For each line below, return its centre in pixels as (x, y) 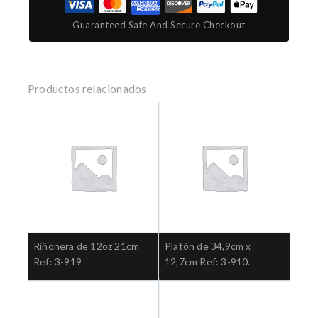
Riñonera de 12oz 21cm (87, 246)
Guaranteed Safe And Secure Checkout (159, 24)
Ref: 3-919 (57, 261)
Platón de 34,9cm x (208, 246)
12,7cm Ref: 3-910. (208, 261)
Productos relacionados (87, 88)
